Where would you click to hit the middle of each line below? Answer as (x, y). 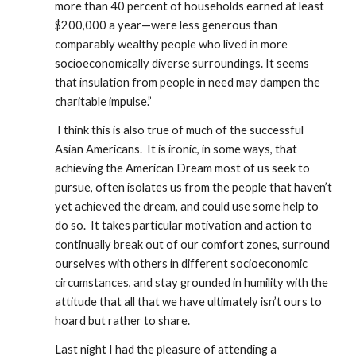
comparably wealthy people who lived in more (172, 44)
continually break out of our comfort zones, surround (193, 244)
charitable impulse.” (106, 101)
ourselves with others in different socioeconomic (182, 263)
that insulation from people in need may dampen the (188, 82)
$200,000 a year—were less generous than (166, 25)
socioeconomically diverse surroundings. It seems (182, 63)
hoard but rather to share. (125, 321)
